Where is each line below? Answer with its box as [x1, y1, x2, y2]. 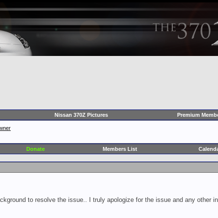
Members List [102, 146, 137, 152]
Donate [26, 146, 45, 152]
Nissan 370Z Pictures [54, 112, 108, 118]
